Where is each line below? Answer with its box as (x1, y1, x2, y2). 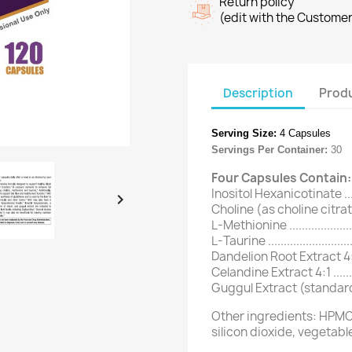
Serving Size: (211, 127, 277, 139)
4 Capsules (277, 127, 331, 139)
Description (223, 84, 293, 101)
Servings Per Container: (211, 144, 328, 156)
